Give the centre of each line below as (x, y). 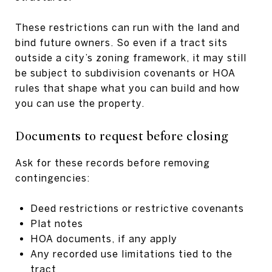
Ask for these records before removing (113, 162)
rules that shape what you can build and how (127, 88)
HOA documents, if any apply (104, 238)
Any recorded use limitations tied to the (131, 253)
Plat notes (56, 223)
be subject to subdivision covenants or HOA (125, 73)
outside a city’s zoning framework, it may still (131, 57)
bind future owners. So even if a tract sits (121, 42)
